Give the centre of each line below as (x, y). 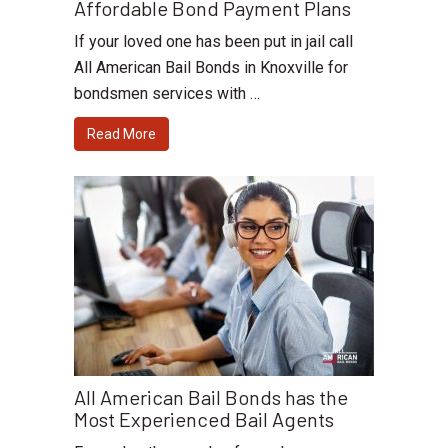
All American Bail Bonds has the (211, 396)
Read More (121, 133)
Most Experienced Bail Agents (204, 418)
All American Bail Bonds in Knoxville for (211, 67)
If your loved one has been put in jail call (213, 41)
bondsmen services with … (167, 93)
